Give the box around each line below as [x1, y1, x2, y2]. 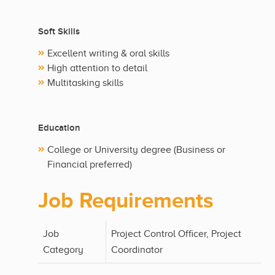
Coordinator [111, 244, 163, 256]
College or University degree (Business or [47, 144, 225, 156]
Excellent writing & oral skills [47, 48, 169, 60]
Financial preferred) [47, 159, 132, 171]
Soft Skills [38, 26, 80, 38]
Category [43, 244, 83, 256]
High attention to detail [47, 63, 147, 74]
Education [38, 122, 80, 134]
